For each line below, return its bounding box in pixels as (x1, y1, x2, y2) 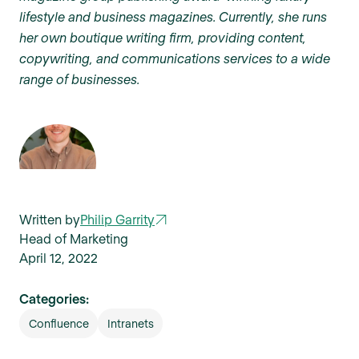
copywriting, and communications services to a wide (19, 50, 330, 66)
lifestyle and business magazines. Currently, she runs (19, 8, 327, 24)
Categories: (19, 290, 89, 306)
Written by (19, 211, 80, 227)
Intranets (107, 316, 154, 330)
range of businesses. (19, 71, 139, 87)
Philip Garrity (80, 211, 155, 227)
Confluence (28, 316, 89, 330)
